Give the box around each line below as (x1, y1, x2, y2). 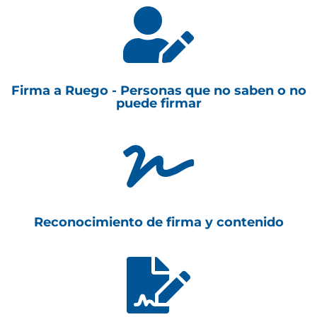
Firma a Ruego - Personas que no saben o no (11, 83, 306, 98)
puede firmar (115, 96, 202, 111)
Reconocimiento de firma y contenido (33, 214, 284, 230)
